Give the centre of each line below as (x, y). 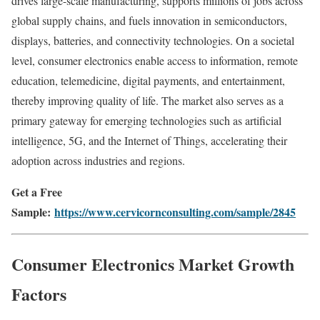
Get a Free (37, 192)
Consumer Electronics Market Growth (153, 264)
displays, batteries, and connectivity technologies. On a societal (153, 41)
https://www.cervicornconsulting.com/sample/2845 (175, 212)
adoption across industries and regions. (98, 161)
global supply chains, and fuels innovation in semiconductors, (149, 21)
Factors (39, 294)
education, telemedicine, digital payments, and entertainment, (148, 81)
